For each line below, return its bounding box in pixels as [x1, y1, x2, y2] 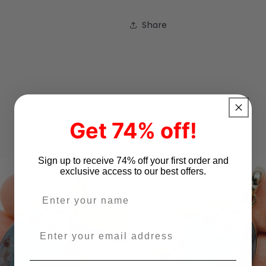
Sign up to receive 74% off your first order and [37, 156, 229, 166]
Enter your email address [29, 224, 170, 235]
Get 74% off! [69, 118, 197, 144]
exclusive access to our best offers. [60, 166, 206, 177]
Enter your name [31, 188, 124, 199]
